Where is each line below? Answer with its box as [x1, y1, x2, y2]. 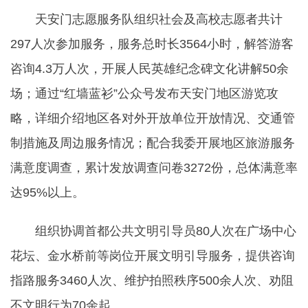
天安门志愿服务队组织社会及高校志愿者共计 [35, 12, 283, 26]
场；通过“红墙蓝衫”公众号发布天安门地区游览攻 [10, 87, 278, 100]
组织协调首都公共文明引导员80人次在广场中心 [35, 224, 296, 238]
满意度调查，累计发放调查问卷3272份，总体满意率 [10, 161, 298, 175]
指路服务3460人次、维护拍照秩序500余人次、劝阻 [10, 274, 294, 287]
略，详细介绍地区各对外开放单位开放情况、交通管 [10, 111, 295, 125]
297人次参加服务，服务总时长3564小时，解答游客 [10, 37, 294, 51]
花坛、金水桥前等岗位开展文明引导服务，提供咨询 [10, 249, 295, 263]
